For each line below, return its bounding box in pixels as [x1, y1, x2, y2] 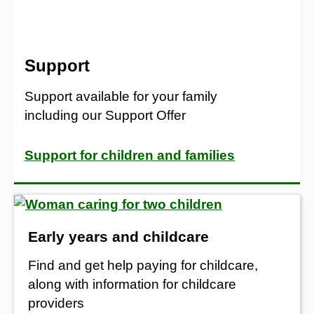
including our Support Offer [25, 107, 186, 123]
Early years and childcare [28, 228, 209, 245]
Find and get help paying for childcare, [28, 257, 258, 273]
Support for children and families [25, 147, 235, 163]
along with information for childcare [28, 276, 236, 292]
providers [28, 295, 84, 310]
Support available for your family [25, 88, 217, 104]
